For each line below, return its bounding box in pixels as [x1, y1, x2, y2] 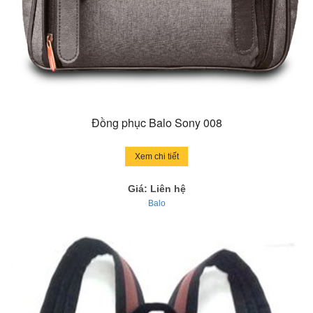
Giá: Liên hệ [127, 182, 186, 194]
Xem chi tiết [134, 151, 179, 161]
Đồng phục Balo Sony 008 [91, 114, 222, 131]
